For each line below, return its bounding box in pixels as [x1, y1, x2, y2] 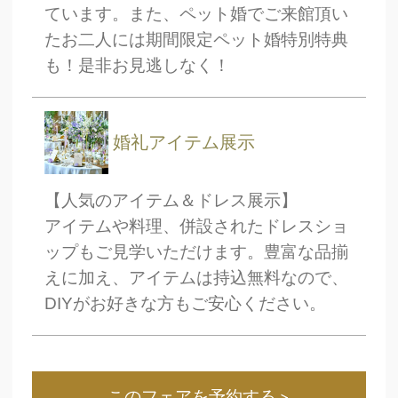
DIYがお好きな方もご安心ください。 [44, 293, 327, 313]
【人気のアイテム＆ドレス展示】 [44, 190, 298, 210]
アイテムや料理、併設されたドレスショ [44, 216, 349, 235]
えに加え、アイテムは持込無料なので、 [44, 267, 349, 287]
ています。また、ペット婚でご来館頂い [44, 4, 349, 23]
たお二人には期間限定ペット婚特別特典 [44, 29, 349, 49]
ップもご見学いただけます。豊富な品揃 [44, 242, 349, 261]
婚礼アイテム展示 [112, 132, 255, 153]
